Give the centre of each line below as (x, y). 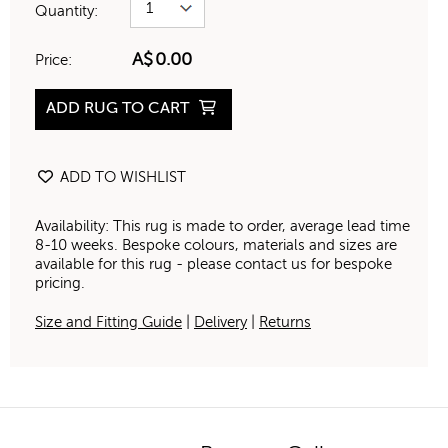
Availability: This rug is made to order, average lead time (222, 227)
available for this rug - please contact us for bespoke (213, 265)
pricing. (60, 284)
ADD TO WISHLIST (121, 178)
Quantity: (66, 11)
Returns (285, 323)
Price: (53, 60)
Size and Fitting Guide (108, 323)
